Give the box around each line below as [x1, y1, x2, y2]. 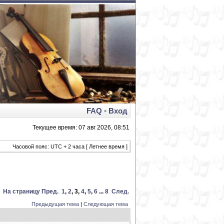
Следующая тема [83, 201, 128, 207]
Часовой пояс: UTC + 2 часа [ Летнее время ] [12, 143, 127, 149]
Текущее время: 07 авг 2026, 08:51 [32, 124, 129, 131]
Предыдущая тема [31, 201, 79, 207]
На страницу [3, 188, 40, 195]
